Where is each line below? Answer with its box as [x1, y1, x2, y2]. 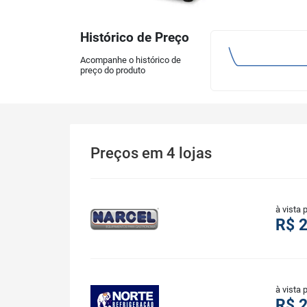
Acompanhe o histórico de [80, 55, 181, 66]
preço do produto [80, 65, 145, 76]
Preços [90, 145, 142, 162]
